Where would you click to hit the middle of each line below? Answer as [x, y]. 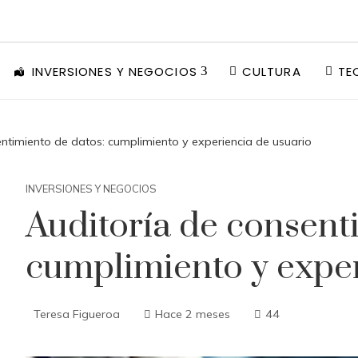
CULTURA [271, 71]
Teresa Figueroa [77, 314]
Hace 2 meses [193, 314]
